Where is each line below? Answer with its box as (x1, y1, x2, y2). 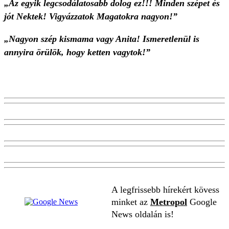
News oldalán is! (111, 209, 174, 219)
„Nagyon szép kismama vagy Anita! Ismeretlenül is (4, 34, 199, 44)
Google (187, 197, 217, 207)
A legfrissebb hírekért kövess (111, 185, 219, 195)
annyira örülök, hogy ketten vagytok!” (4, 47, 150, 57)
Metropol (150, 197, 187, 207)
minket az (111, 197, 150, 207)
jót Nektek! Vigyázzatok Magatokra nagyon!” (4, 11, 177, 21)
